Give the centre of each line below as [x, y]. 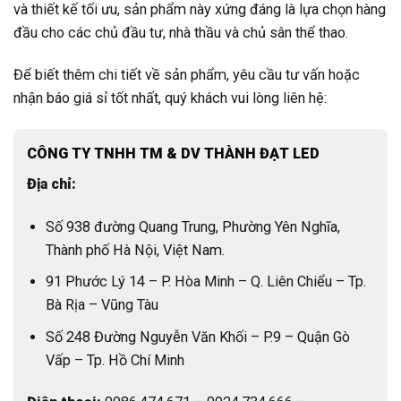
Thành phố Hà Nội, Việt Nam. [136, 250]
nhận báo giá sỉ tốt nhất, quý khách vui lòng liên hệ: [170, 98]
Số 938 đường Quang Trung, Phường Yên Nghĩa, [193, 226]
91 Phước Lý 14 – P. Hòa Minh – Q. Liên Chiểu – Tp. [206, 282]
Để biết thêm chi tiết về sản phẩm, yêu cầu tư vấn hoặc [187, 74]
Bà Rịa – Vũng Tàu [102, 305]
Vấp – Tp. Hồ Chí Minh [115, 361]
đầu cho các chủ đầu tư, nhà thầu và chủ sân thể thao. [181, 32]
